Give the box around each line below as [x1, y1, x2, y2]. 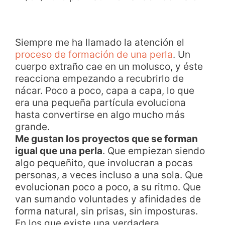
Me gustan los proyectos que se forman [15, 133, 198, 145]
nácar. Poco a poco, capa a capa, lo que [15, 84, 194, 96]
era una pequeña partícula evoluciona [15, 96, 186, 108]
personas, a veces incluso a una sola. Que [15, 169, 203, 181]
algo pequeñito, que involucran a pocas [15, 157, 193, 169]
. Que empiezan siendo [102, 145, 205, 157]
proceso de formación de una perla [15, 48, 173, 60]
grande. [15, 121, 50, 133]
